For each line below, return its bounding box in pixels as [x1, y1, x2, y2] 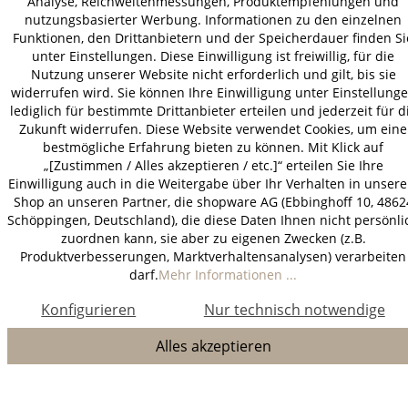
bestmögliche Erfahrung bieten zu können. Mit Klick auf [43, 138, 383, 156]
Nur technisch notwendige [203, 300, 385, 320]
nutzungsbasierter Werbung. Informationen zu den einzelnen [25, 11, 402, 28]
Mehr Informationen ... [158, 266, 297, 283]
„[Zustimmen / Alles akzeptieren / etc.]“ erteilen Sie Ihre [43, 157, 383, 174]
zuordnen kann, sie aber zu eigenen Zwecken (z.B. [60, 229, 366, 247]
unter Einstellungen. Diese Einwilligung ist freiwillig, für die [32, 47, 394, 65]
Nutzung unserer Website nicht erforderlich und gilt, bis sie [30, 66, 396, 83]
